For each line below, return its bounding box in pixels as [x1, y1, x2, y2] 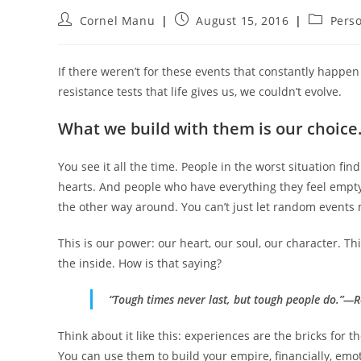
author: [57, 27, 101, 43]
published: [173, 27, 237, 43]
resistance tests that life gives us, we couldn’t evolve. [58, 84, 342, 100]
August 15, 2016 [196, 13, 289, 29]
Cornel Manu [79, 13, 156, 29]
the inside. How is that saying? [58, 255, 222, 272]
